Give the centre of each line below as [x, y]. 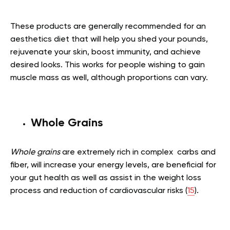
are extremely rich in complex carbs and [138, 152]
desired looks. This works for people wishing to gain [108, 65]
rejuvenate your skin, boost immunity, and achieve [106, 52]
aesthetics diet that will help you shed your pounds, [109, 39]
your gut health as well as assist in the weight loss [106, 178]
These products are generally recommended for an [108, 26]
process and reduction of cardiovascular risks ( [99, 191]
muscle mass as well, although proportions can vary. [109, 78]
